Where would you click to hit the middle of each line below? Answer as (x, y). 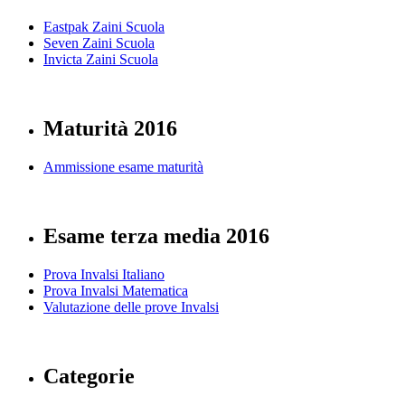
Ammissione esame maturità (123, 167)
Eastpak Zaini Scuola (104, 27)
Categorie (89, 376)
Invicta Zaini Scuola (101, 60)
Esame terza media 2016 (156, 236)
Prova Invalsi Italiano (104, 274)
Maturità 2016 (110, 129)
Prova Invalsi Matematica (116, 290)
